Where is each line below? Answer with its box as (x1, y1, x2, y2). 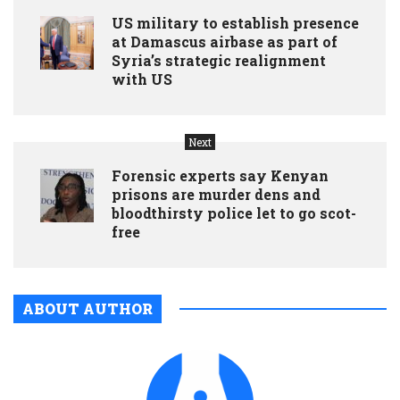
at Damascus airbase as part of (112, 31, 337, 51)
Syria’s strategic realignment (112, 50, 326, 70)
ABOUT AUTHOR (22, 298, 153, 318)
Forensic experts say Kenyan (112, 165, 329, 185)
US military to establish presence (112, 12, 359, 32)
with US (112, 69, 172, 88)
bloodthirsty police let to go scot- (112, 203, 356, 222)
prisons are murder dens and (112, 184, 321, 204)
